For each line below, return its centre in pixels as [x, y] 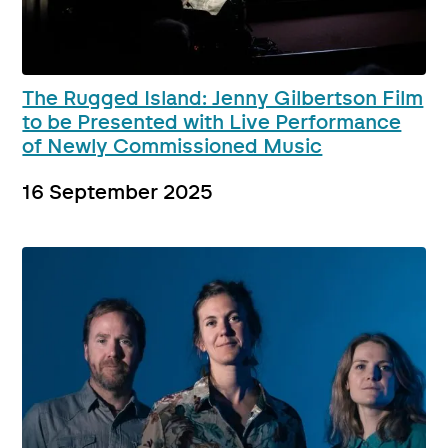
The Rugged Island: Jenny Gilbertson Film [223, 99]
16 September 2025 [118, 193]
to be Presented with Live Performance [212, 123]
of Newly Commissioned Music [172, 147]
